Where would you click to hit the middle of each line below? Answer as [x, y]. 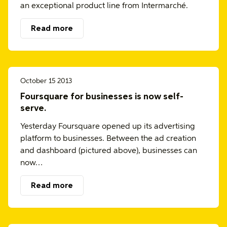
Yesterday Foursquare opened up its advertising [108, 127]
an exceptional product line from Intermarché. [104, 6]
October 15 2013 [46, 81]
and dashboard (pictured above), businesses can [109, 151]
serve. [33, 108]
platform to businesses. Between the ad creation [108, 139]
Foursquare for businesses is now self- [102, 97]
